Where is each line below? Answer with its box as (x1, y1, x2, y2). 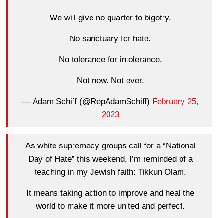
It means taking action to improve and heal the (26, 188, 194, 198)
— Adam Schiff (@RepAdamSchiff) (22, 97, 152, 107)
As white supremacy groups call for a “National (25, 141, 196, 151)
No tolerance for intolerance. (58, 55, 162, 65)
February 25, (152, 97, 199, 107)
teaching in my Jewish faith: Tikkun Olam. (34, 167, 186, 177)
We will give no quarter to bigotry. (49, 13, 171, 23)
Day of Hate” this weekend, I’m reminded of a (28, 154, 193, 164)
